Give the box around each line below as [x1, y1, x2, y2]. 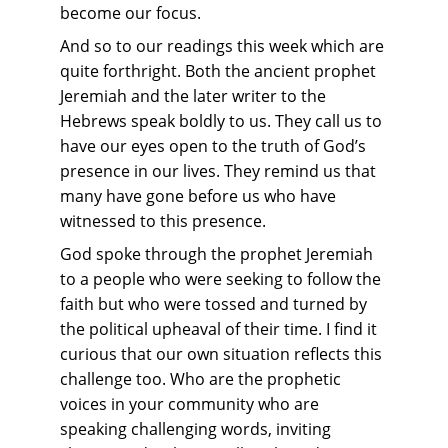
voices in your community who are [60, 393, 323, 415]
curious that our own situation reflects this [60, 343, 386, 365]
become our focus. [60, 2, 201, 24]
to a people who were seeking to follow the [60, 268, 385, 290]
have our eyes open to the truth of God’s [60, 135, 370, 157]
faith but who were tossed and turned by [60, 293, 371, 315]
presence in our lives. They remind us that [60, 160, 380, 182]
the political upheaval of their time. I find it [60, 318, 381, 340]
